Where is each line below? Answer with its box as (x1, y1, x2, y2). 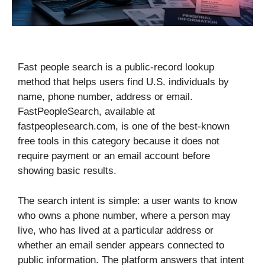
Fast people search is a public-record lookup (18, 62, 214, 73)
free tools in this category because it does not (18, 135, 219, 147)
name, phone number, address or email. (18, 91, 193, 103)
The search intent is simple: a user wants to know (18, 195, 237, 206)
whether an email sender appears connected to (18, 239, 224, 251)
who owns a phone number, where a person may (18, 209, 231, 221)
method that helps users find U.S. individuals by (18, 76, 229, 88)
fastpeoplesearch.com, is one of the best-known (18, 121, 230, 132)
